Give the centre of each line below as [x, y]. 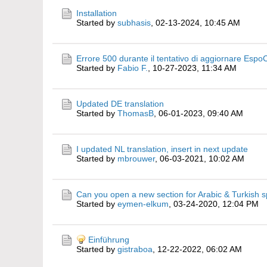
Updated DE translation [120, 104]
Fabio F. [133, 68]
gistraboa [135, 249]
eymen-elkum [143, 204]
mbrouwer [136, 159]
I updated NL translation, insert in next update [162, 149]
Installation [97, 13]
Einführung [109, 240]
